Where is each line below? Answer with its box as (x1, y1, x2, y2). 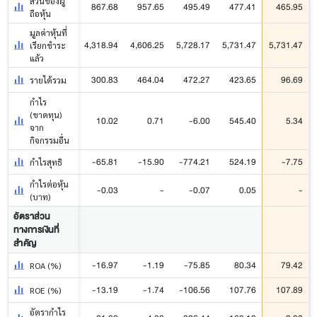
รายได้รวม (30, 74, 67, 86)
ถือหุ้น (30, 8, 52, 20)
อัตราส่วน (13, 209, 50, 224)
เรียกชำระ (30, 40, 67, 52)
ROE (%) (30, 284, 62, 296)
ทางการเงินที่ (13, 222, 59, 238)
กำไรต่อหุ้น (30, 178, 69, 190)
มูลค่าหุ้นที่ (30, 27, 68, 39)
